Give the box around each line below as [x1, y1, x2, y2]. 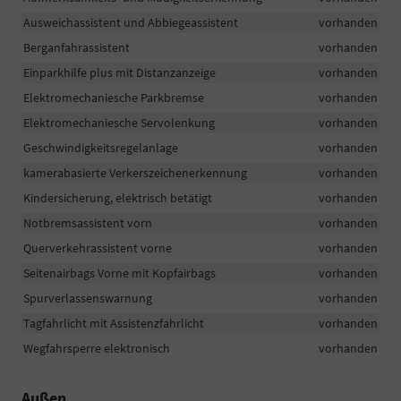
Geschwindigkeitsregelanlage [23, 140, 178, 157]
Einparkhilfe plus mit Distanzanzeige [23, 64, 216, 81]
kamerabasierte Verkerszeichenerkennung [23, 165, 247, 182]
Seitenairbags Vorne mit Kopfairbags [23, 265, 216, 282]
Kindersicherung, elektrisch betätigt [23, 190, 212, 207]
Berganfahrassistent [23, 39, 130, 56]
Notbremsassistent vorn [23, 215, 152, 232]
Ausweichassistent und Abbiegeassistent [23, 14, 238, 31]
